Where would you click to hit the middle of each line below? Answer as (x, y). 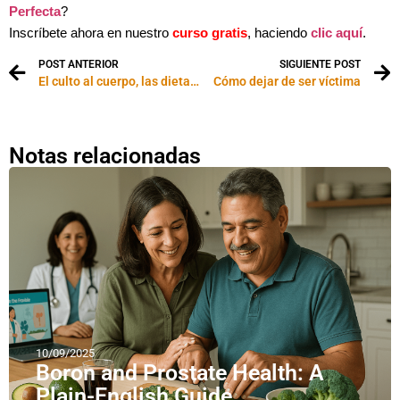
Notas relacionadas (105, 156)
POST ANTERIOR (79, 65)
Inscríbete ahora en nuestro (91, 33)
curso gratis (210, 33)
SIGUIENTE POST (320, 65)
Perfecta (35, 12)
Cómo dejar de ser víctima (287, 82)
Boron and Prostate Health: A (180, 373)
